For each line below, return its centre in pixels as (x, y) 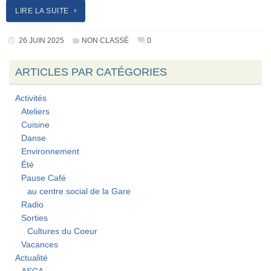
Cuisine (35, 125)
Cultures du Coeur (62, 232)
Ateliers (35, 112)
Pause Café (44, 178)
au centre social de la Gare (79, 192)
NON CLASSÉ (106, 41)
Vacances (40, 245)
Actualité (31, 258)
